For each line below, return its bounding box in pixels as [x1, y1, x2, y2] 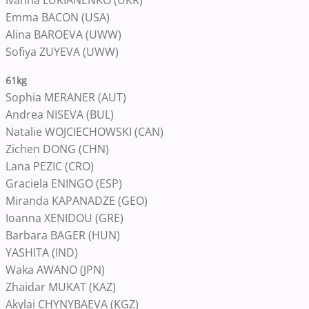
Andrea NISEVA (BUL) [6, 107, 114, 122]
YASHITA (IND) [6, 245, 78, 260]
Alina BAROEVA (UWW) [6, 27, 121, 42]
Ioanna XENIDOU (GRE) [6, 210, 123, 226]
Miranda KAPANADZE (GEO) [6, 193, 148, 208]
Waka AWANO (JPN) [6, 262, 105, 277]
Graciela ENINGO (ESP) [6, 176, 122, 191]
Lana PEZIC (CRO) [6, 159, 94, 174]
